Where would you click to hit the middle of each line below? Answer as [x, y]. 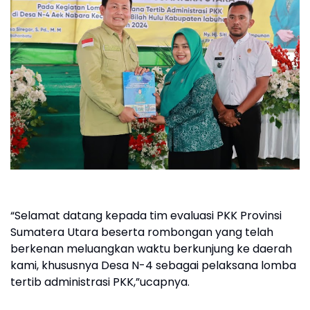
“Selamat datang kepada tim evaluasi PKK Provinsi [146, 216]
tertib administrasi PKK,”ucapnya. [100, 282]
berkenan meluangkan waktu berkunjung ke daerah [151, 249]
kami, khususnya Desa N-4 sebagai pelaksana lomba [153, 265]
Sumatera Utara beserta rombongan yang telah [142, 232]
